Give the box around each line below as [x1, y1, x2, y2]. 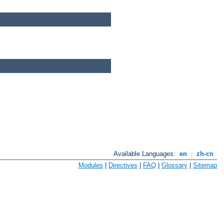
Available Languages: [113, 150, 178, 158]
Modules [78, 161, 103, 169]
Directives [108, 161, 137, 169]
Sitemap [193, 161, 217, 169]
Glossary [161, 161, 187, 169]
